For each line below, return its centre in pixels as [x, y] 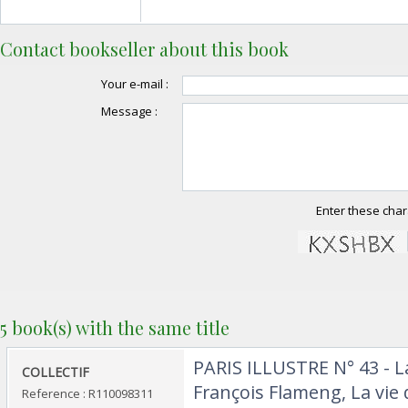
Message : [129, 111]
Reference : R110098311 [87, 393]
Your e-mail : [134, 84]
